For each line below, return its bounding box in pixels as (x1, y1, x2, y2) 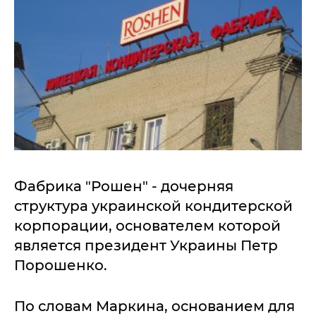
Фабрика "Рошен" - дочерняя (14, 178, 233, 195)
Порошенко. (14, 257, 107, 274)
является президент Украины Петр (14, 237, 278, 254)
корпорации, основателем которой (14, 217, 281, 234)
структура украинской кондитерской (14, 197, 293, 214)
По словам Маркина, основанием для (14, 298, 295, 315)
